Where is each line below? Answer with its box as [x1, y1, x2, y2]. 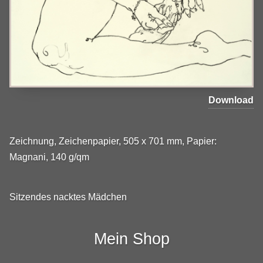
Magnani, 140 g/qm [9, 151, 89, 162]
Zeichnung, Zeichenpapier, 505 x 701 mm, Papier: [9, 136, 217, 146]
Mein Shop [93, 229, 170, 248]
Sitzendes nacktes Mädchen [9, 192, 127, 203]
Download [208, 95, 254, 105]
